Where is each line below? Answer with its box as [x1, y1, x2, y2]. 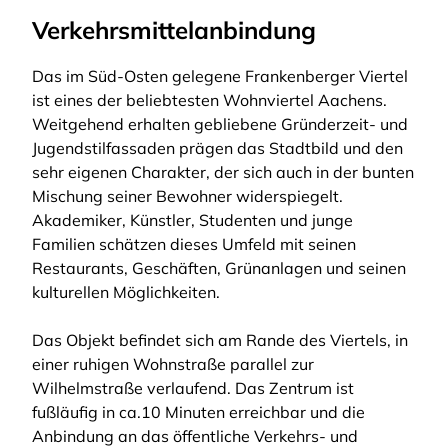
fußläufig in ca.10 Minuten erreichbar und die [32, 402, 365, 422]
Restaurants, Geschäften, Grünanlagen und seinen [32, 258, 406, 278]
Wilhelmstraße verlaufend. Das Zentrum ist [32, 378, 354, 398]
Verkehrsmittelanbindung [32, 15, 316, 45]
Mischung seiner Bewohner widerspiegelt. [32, 186, 343, 206]
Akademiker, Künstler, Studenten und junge [32, 210, 353, 230]
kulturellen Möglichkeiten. [32, 282, 220, 302]
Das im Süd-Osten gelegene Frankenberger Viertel [32, 66, 408, 86]
